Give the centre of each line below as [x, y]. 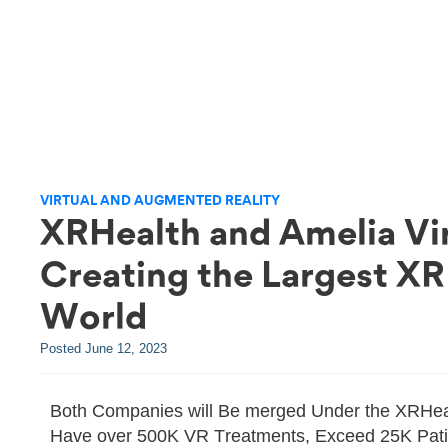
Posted [62, 348]
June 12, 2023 [126, 348]
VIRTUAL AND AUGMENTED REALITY [160, 200]
